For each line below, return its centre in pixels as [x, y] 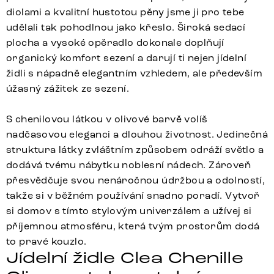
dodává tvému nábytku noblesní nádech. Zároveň [128, 165]
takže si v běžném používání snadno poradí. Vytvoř [133, 196]
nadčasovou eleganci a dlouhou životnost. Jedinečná [137, 135]
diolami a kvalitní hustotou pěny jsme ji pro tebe [125, 12]
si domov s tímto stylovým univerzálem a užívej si [129, 211]
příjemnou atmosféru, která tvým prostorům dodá [133, 226]
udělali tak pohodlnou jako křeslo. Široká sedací [126, 28]
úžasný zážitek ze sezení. [68, 89]
